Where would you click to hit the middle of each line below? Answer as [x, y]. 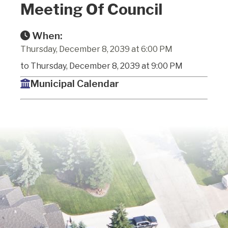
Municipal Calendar [75, 83]
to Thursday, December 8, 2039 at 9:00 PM [102, 66]
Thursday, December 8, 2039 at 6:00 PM [96, 49]
